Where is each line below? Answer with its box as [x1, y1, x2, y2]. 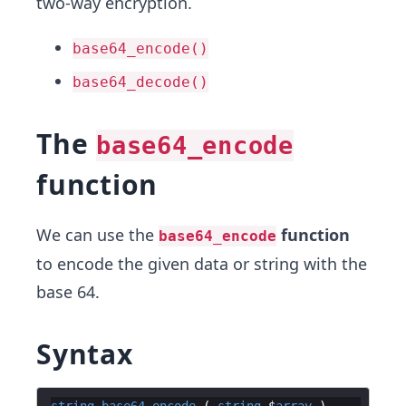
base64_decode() [72, 73, 208, 91]
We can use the [36, 224, 159, 246]
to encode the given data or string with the [36, 253, 367, 275]
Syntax [36, 335, 133, 372]
